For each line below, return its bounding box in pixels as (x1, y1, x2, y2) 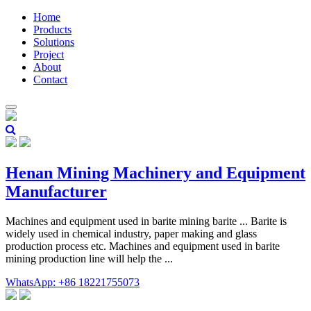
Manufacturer (6, 182, 107, 201)
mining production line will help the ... (6, 252, 173, 264)
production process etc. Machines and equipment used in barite (6, 239, 280, 252)
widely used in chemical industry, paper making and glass (6, 227, 257, 239)
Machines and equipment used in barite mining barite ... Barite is (6, 215, 287, 227)
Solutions (33, 36, 74, 48)
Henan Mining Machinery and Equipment (6, 163, 305, 182)
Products (33, 24, 72, 35)
